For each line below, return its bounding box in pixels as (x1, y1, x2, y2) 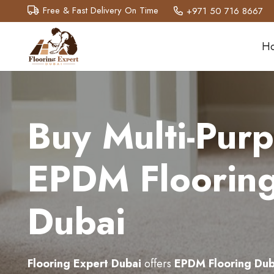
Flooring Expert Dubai (28, 256, 141, 272)
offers (144, 256, 174, 272)
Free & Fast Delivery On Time (43, 4, 158, 17)
